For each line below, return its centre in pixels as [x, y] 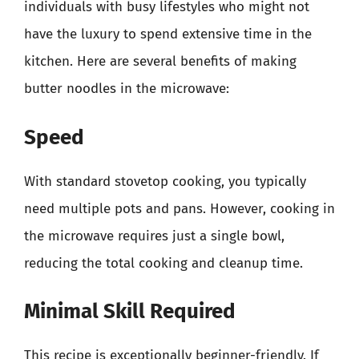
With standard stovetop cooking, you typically [165, 181]
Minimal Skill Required [130, 311]
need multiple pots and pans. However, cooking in [179, 208]
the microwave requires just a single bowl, [154, 236]
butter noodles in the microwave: [127, 89]
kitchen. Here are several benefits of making [160, 61]
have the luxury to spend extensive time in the [168, 34]
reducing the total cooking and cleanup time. [163, 263]
